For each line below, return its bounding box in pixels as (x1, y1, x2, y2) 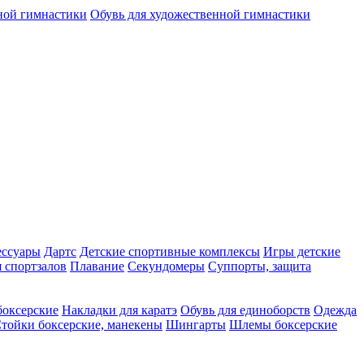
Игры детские (263, 244, 340, 258)
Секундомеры (128, 258, 205, 273)
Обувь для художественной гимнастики (90, 7, 310, 21)
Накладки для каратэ (62, 302, 177, 317)
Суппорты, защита (208, 258, 311, 273)
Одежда (314, 302, 357, 317)
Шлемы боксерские (229, 317, 337, 331)
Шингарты (166, 317, 226, 331)
